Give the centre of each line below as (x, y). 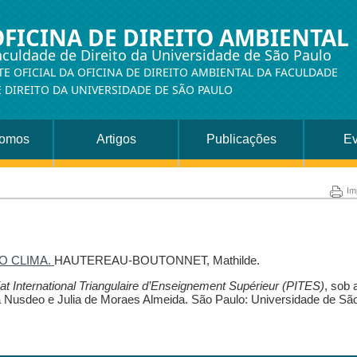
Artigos (116, 139)
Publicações (241, 139)
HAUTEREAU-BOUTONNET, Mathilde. (157, 260)
